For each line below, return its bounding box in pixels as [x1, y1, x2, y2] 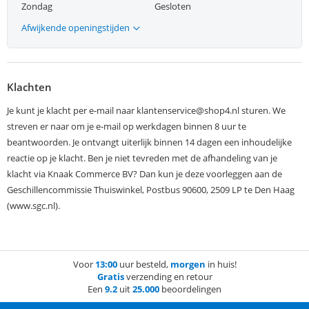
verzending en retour [123, 270, 212, 283]
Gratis [97, 270, 124, 283]
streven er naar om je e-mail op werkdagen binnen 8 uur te [7, 119, 246, 132]
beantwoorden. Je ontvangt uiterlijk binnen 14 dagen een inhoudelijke [7, 135, 292, 148]
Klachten [7, 79, 52, 94]
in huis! [205, 257, 237, 270]
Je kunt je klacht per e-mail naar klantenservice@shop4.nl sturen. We [7, 103, 286, 117]
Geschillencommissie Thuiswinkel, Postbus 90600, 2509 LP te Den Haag [7, 183, 295, 196]
